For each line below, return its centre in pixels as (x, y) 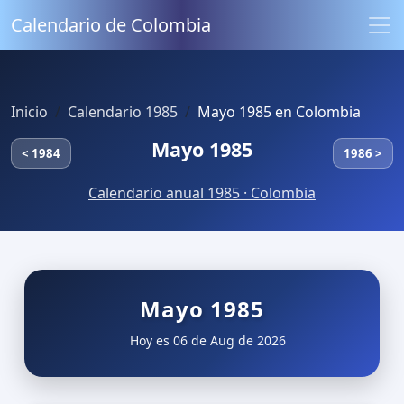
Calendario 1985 (123, 112)
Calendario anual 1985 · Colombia (202, 193)
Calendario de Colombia (111, 25)
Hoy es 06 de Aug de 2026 (206, 340)
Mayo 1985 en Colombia (279, 112)
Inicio (29, 112)
